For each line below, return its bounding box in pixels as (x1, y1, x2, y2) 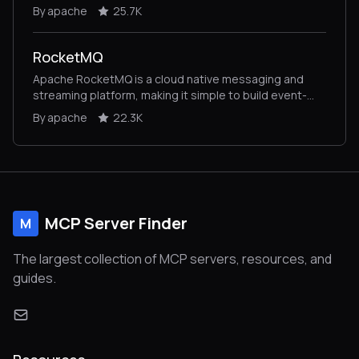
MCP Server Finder (45, 212, 188, 234)
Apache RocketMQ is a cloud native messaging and (33, 71, 304, 87)
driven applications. (33, 103, 136, 119)
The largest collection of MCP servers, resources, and (13, 250, 332, 268)
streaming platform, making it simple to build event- (33, 87, 307, 103)
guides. (13, 269, 56, 287)
